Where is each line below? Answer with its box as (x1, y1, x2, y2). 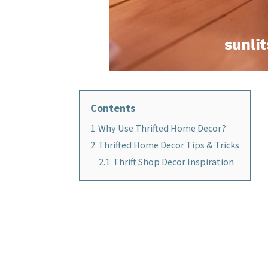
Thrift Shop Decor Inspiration (113, 155, 234, 167)
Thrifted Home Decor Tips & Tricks (98, 138, 239, 151)
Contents (90, 100, 135, 115)
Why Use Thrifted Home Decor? (98, 121, 226, 134)
